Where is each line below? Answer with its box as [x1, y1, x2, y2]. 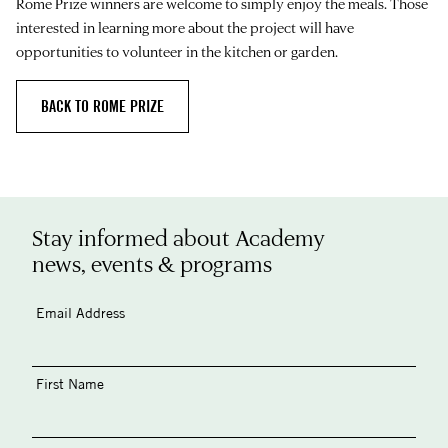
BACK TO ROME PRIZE [41, 96, 164, 116]
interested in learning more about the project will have [16, 17, 354, 37]
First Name [36, 374, 104, 392]
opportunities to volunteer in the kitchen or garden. [16, 41, 338, 61]
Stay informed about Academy [32, 222, 325, 252]
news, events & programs [32, 248, 272, 278]
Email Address [36, 303, 125, 321]
